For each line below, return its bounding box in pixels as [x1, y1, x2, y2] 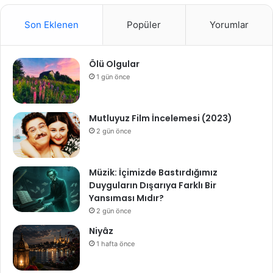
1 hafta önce [96, 239, 135, 249]
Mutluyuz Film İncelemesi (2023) [89, 112, 232, 125]
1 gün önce [96, 73, 130, 82]
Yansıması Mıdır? [89, 192, 164, 205]
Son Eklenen [24, 19, 79, 31]
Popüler [127, 19, 161, 31]
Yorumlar [209, 19, 249, 31]
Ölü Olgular [89, 58, 140, 71]
